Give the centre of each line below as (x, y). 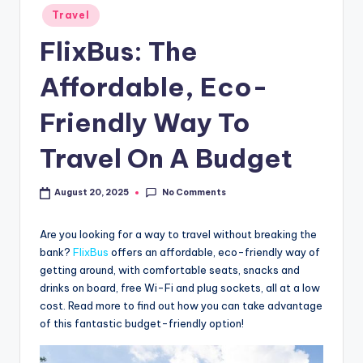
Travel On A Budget (166, 158)
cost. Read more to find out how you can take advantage (181, 305)
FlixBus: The (119, 51)
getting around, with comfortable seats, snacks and (170, 269)
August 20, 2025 (92, 193)
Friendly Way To (145, 123)
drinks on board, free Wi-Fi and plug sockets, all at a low (180, 287)
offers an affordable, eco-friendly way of (214, 252)
